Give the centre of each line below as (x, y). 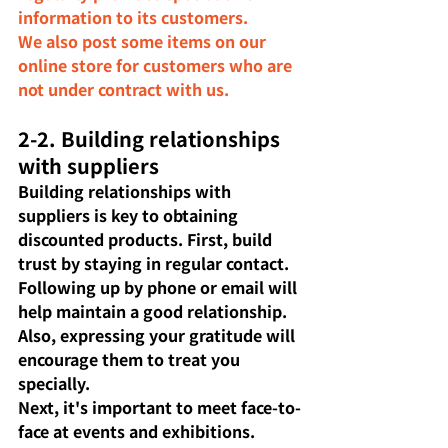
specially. (54, 382)
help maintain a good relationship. (154, 310)
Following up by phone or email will (159, 286)
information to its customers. (133, 16)
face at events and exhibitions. (138, 430)
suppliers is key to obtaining (130, 214)
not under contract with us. (123, 88)
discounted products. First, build (147, 238)
